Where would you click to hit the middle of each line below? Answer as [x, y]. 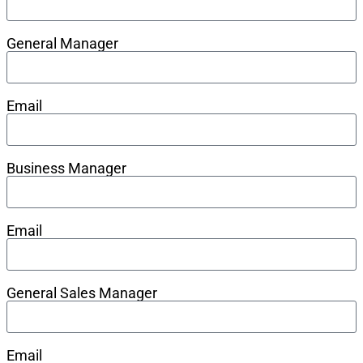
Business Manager [66, 168]
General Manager [62, 43]
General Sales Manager [82, 293]
